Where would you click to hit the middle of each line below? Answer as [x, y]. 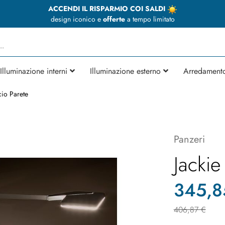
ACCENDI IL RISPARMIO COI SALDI [107, 9]
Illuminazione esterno [125, 71]
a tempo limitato [150, 19]
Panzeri [189, 139]
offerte [114, 19]
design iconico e [77, 19]
